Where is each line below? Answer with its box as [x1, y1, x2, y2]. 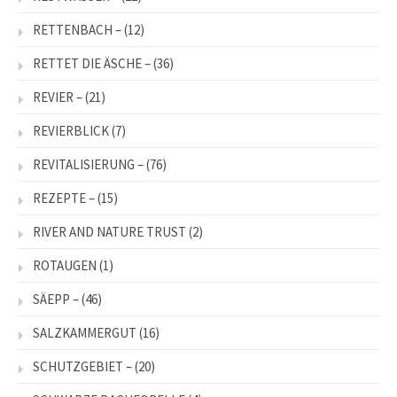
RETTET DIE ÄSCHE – [33, 54, 151, 72]
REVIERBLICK [33, 121, 109, 139]
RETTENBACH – [33, 20, 121, 38]
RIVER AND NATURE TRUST [33, 222, 186, 240]
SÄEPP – [33, 290, 79, 307]
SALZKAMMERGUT [33, 323, 136, 341]
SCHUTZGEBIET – [33, 357, 132, 375]
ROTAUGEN [33, 256, 97, 274]
